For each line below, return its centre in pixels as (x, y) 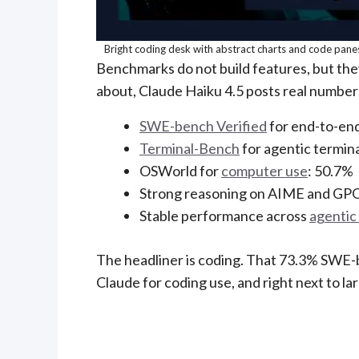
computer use (264, 170)
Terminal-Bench (190, 148)
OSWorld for (180, 170)
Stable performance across (224, 215)
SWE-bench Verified (203, 125)
